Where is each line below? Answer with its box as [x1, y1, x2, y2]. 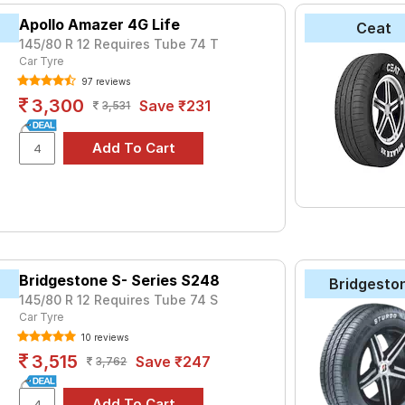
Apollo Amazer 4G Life [19, 15, 181, 33]
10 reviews [79, 331, 129, 343]
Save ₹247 [136, 352, 212, 371]
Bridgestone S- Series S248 [19, 270, 221, 289]
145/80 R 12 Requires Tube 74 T [19, 36, 220, 52]
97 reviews [79, 76, 131, 87]
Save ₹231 [139, 97, 212, 115]
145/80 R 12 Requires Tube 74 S [19, 291, 219, 307]
